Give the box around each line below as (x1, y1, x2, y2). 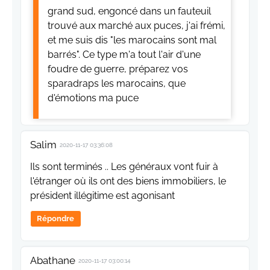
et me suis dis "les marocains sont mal (48, 34, 216, 46)
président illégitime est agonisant (30, 190, 175, 202)
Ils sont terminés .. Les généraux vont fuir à (30, 161, 218, 173)
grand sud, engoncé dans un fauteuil (48, 5, 211, 17)
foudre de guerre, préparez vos (48, 63, 188, 75)
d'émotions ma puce (48, 92, 139, 104)
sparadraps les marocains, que (48, 78, 186, 90)
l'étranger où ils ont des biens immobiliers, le (30, 175, 226, 187)
